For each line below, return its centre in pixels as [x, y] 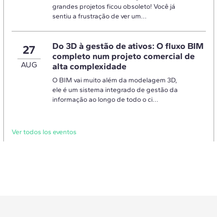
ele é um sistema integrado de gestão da [115, 90]
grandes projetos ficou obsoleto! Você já [114, 7]
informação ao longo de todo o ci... [105, 100]
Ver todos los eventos [44, 132]
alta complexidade [89, 67]
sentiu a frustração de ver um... [99, 16]
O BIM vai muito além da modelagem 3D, [115, 80]
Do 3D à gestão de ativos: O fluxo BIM [128, 46]
